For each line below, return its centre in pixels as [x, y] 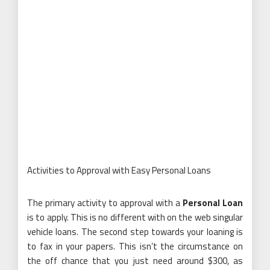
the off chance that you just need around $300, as [135, 260]
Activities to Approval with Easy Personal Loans [119, 170]
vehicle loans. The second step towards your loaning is [135, 231]
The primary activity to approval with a [105, 202]
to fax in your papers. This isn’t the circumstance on [135, 246]
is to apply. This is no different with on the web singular [135, 217]
